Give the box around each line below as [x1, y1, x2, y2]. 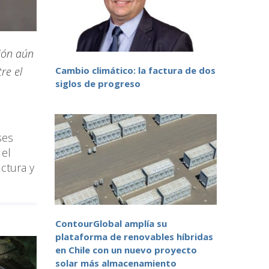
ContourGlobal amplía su [55, 217, 167, 230]
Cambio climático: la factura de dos [55, 64, 216, 77]
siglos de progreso [55, 77, 141, 90]
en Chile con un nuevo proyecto [55, 244, 197, 256]
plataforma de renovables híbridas [55, 231, 213, 243]
